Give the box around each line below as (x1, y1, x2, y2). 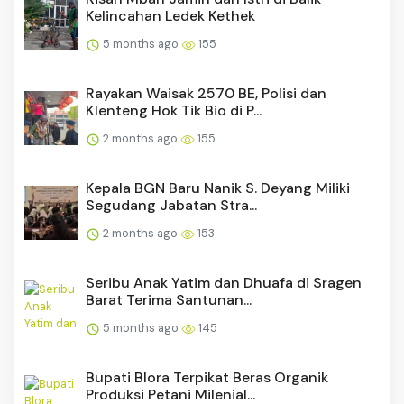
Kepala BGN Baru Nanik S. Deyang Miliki (86, 179, 350, 198)
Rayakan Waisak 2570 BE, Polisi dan (86, 84, 326, 104)
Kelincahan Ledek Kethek (86, 6, 255, 26)
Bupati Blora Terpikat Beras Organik (86, 368, 328, 388)
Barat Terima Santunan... (86, 290, 252, 310)
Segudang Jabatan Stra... (86, 196, 257, 216)
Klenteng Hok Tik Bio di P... (86, 101, 262, 121)
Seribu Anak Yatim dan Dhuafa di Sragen (86, 273, 362, 293)
